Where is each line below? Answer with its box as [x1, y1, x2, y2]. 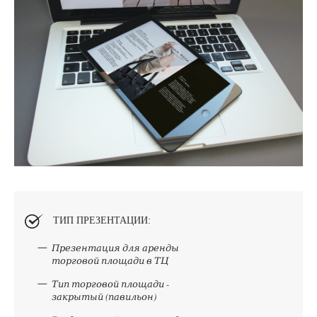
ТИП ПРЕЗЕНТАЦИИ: [53, 215, 151, 226]
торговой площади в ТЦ [52, 254, 168, 267]
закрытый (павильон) [52, 290, 156, 304]
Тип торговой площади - [52, 277, 169, 291]
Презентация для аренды [52, 241, 179, 255]
